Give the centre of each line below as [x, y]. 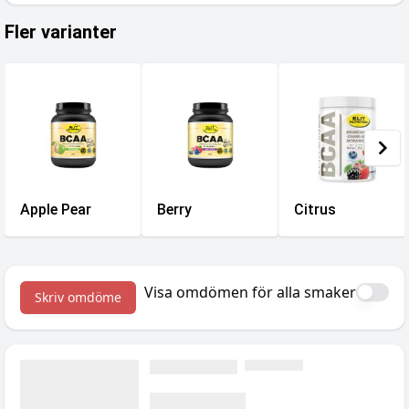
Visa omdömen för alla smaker [250, 292]
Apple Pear [56, 210]
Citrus [315, 210]
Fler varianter [61, 32]
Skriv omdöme [78, 297]
